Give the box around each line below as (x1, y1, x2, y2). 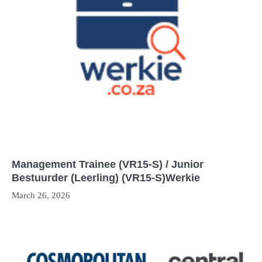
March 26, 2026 (12, 191, 70, 201)
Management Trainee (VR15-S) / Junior (12, 158, 204, 171)
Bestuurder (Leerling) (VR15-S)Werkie (12, 172, 200, 184)
